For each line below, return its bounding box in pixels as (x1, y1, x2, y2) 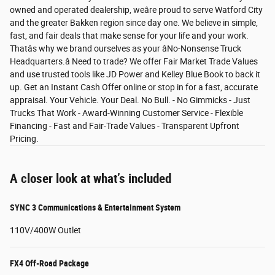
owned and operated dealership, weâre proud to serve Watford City (10, 5, 263, 15)
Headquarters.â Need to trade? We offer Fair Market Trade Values (10, 56, 258, 67)
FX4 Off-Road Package (10, 258, 89, 269)
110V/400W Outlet (10, 225, 81, 236)
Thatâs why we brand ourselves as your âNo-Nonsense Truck (10, 44, 241, 54)
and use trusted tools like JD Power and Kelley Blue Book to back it (10, 69, 260, 80)
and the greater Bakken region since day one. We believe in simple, (10, 18, 258, 28)
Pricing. (10, 134, 39, 144)
